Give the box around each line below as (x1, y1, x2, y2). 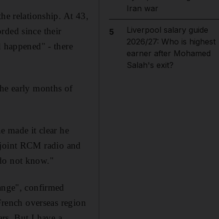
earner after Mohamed (126, 48, 211, 58)
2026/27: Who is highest (126, 37, 216, 46)
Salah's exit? (126, 60, 174, 70)
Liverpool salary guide (126, 25, 208, 35)
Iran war (126, 3, 158, 13)
